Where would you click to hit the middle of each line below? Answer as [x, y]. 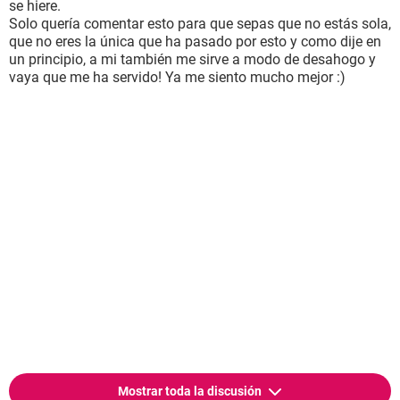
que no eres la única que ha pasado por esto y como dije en [195, 42]
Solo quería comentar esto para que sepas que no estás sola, [200, 24]
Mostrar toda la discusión [191, 391]
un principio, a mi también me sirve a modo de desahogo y [192, 59]
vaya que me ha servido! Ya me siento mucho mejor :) [177, 77]
